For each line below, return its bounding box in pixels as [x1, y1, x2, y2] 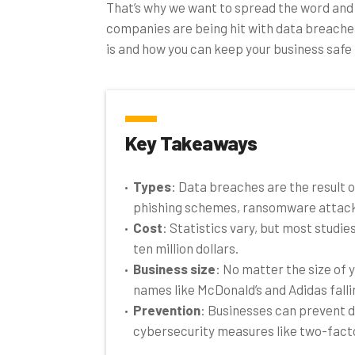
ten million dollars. [133, 239, 239, 256]
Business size [133, 260, 216, 277]
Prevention [133, 301, 200, 318]
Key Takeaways [125, 130, 258, 155]
